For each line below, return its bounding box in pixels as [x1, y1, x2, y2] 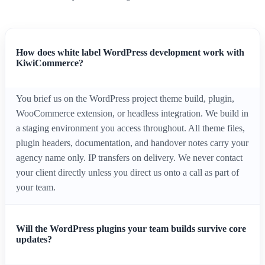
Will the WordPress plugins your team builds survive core [16, 224, 246, 234]
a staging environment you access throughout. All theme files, [16, 123, 245, 134]
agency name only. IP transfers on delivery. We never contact [16, 153, 243, 163]
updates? [16, 234, 52, 245]
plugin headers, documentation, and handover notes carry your [16, 138, 248, 148]
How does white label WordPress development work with [16, 47, 244, 58]
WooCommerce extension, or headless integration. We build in [16, 108, 248, 119]
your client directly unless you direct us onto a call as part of [16, 167, 239, 178]
